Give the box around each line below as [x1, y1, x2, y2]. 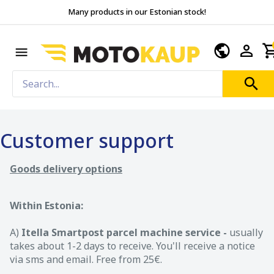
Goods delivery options [10, 161, 122, 176]
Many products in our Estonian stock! [68, 6, 206, 17]
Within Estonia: [10, 198, 83, 212]
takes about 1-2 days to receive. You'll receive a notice [10, 239, 255, 253]
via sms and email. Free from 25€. [10, 252, 162, 266]
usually [229, 225, 263, 239]
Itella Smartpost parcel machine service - [21, 225, 229, 239]
